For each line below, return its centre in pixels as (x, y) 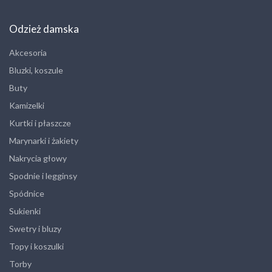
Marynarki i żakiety (44, 140)
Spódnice (27, 193)
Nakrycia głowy (38, 158)
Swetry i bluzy (35, 228)
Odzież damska (44, 29)
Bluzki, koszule (36, 70)
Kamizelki (27, 105)
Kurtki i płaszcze (40, 123)
